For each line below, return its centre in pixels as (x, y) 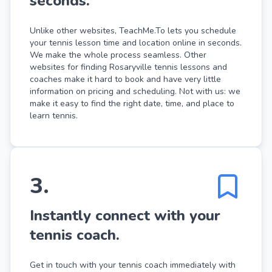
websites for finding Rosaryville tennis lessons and (128, 67)
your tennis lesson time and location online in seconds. (136, 42)
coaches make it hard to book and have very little (125, 79)
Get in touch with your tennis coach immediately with (133, 265)
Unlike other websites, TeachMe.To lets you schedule (133, 30)
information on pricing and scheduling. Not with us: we (135, 91)
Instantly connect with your (125, 215)
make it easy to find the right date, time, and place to (132, 103)
